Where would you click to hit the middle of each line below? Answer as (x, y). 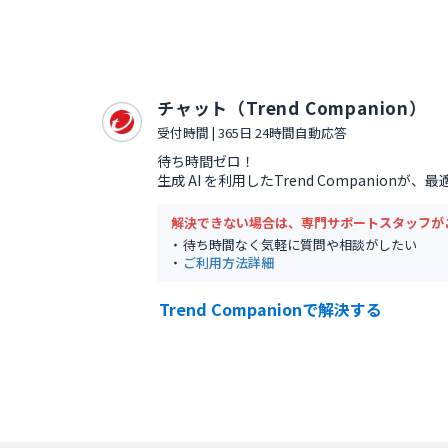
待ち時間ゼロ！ (206, 160)
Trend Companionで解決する (270, 308)
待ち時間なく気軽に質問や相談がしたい (300, 244)
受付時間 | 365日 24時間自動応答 (252, 132)
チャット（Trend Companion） (292, 107)
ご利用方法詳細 (228, 262)
